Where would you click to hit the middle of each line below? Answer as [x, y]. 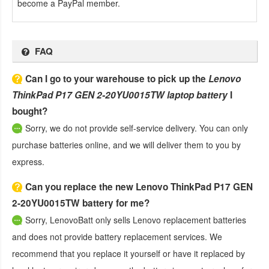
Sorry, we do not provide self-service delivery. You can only [137, 128]
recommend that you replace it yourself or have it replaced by [128, 253]
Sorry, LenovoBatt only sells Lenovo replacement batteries [136, 219]
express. [28, 161]
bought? [30, 111]
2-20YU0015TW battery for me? [81, 203]
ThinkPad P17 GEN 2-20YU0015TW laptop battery [120, 95]
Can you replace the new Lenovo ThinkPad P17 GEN [139, 186]
